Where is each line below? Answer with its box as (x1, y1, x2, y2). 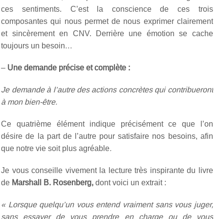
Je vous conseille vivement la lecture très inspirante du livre (1, 166, 213, 175)
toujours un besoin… (1, 42, 73, 50)
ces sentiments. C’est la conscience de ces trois (1, 5, 213, 13)
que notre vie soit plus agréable (1, 144, 110, 153)
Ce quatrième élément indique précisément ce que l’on (1, 120, 213, 128)
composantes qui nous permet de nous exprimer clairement (1, 17, 213, 25)
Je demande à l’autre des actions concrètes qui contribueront (1, 86, 213, 94)
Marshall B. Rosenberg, (12, 178, 94, 187)
